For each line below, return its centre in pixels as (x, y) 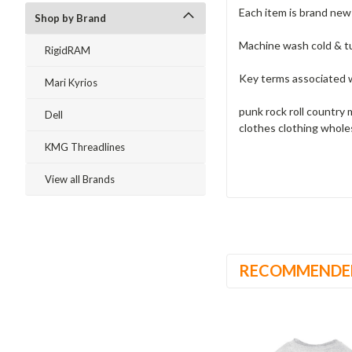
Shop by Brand (70, 18)
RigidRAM (68, 50)
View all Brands (80, 179)
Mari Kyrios (71, 82)
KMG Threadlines (85, 147)
